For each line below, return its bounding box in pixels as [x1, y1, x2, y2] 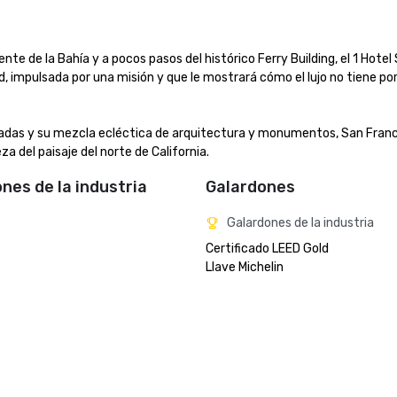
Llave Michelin [206, 260, 284, 275]
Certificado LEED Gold [206, 241, 329, 256]
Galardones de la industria [227, 215, 374, 230]
